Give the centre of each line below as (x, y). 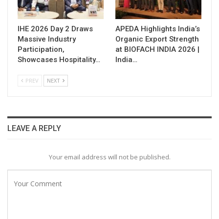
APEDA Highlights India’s (158, 29)
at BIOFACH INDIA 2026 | (157, 49)
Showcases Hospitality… (59, 59)
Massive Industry (47, 39)
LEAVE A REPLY (34, 128)
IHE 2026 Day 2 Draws (55, 29)
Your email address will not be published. (109, 157)
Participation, (41, 49)
